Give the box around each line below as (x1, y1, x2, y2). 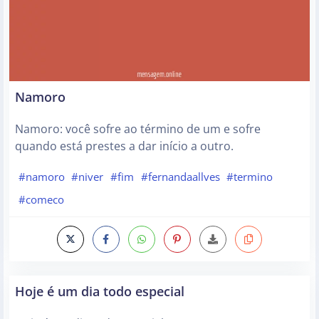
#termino (226, 169, 273, 184)
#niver (71, 169, 104, 184)
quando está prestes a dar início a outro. (15, 137, 234, 154)
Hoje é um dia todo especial (15, 281, 184, 300)
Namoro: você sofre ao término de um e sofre (15, 120, 261, 137)
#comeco (18, 192, 64, 206)
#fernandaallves (140, 169, 220, 184)
